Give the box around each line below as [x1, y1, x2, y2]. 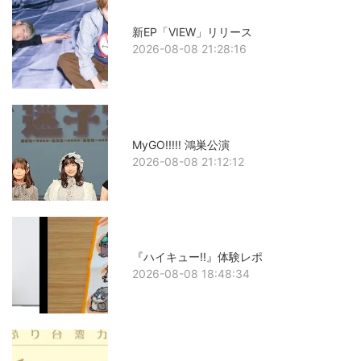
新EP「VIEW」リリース [132, 25, 253, 39]
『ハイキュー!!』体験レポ [132, 249, 263, 263]
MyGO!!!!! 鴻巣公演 [132, 137, 230, 151]
